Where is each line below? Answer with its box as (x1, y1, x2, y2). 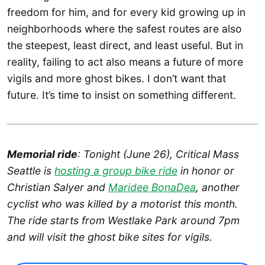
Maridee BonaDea (108, 180, 196, 193)
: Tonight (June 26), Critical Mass (77, 147, 239, 160)
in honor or (177, 164, 234, 177)
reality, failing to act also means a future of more (7, 55, 243, 68)
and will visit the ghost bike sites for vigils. (7, 230, 212, 243)
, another (196, 180, 240, 193)
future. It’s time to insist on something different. (7, 88, 236, 101)
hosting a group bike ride (54, 164, 177, 177)
